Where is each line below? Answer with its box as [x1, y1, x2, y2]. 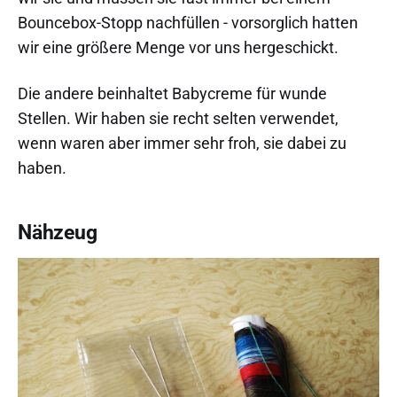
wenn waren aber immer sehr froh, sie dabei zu [18, 134, 346, 153]
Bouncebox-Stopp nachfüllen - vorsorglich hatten [18, 13, 358, 33]
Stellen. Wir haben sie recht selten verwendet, [18, 109, 339, 128]
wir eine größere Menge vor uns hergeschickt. [18, 38, 339, 58]
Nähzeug [18, 221, 97, 245]
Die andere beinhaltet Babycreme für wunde [18, 84, 327, 104]
